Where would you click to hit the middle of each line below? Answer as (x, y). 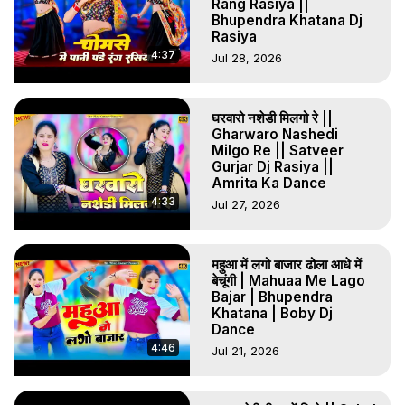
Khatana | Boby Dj (272, 313)
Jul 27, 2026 (246, 204)
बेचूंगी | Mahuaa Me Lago (288, 280)
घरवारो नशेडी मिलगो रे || (272, 118)
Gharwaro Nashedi (275, 134)
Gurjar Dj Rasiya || (273, 166)
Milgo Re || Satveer (278, 150)
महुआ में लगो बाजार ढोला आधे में (287, 264)
